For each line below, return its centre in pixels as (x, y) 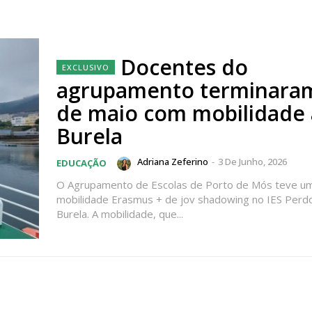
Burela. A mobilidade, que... (120, 214)
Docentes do (184, 68)
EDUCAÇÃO (81, 163)
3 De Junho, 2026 (252, 162)
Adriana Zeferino (173, 162)
